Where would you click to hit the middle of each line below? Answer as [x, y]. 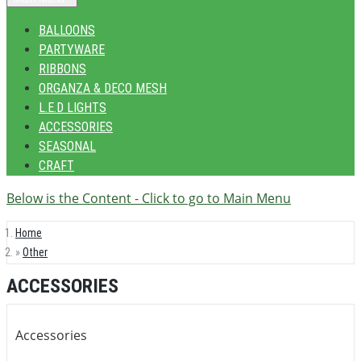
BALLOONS [67, 30]
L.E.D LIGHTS [73, 108]
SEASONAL [67, 146]
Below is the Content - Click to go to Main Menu [149, 198]
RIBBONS [62, 69]
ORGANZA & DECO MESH [103, 88]
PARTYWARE [72, 50]
